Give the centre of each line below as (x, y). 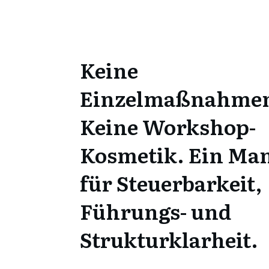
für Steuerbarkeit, (171, 183)
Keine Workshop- (168, 126)
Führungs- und (156, 211)
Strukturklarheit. (169, 239)
